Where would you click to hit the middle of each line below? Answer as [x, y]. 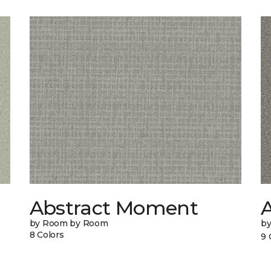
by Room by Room [69, 224]
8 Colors [47, 235]
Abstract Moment [114, 208]
